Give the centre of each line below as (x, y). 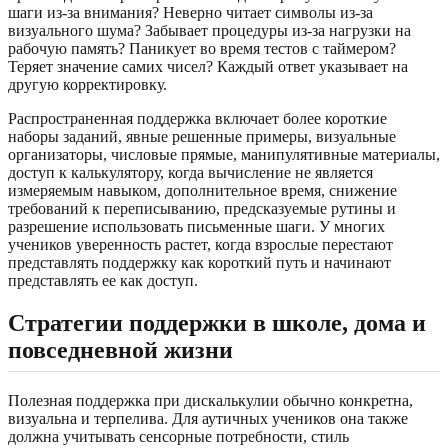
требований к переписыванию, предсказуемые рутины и (202, 208)
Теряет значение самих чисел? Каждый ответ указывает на (208, 66)
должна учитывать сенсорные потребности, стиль (178, 436)
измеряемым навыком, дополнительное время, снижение (202, 190)
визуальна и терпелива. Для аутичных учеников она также (208, 418)
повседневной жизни (120, 349)
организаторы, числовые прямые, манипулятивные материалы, (224, 154)
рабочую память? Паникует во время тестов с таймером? (202, 48)
